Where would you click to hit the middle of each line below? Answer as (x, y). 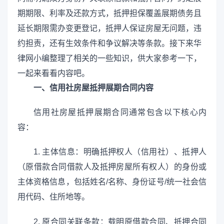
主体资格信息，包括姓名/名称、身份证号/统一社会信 (112, 182)
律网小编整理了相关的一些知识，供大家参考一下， (109, 58)
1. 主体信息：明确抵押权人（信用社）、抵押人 (120, 152)
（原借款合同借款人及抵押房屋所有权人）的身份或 (112, 167)
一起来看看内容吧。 (53, 73)
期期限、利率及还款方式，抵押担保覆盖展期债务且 (109, 13)
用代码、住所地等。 (53, 197)
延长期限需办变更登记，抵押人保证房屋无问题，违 (109, 28)
